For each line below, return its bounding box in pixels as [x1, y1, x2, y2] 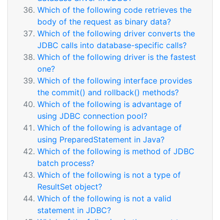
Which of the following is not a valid [37, 193, 171, 203]
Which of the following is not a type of [37, 170, 181, 180]
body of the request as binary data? [37, 17, 171, 27]
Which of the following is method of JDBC [37, 146, 194, 156]
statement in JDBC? [37, 205, 111, 215]
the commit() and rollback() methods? [37, 87, 179, 97]
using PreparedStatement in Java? [37, 135, 165, 144]
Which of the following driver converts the [37, 28, 195, 38]
